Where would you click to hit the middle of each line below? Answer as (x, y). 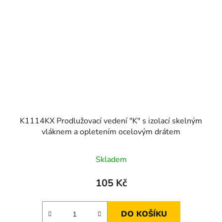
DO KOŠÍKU (144, 214)
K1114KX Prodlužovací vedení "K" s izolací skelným (111, 121)
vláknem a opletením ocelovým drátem (111, 132)
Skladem (111, 159)
